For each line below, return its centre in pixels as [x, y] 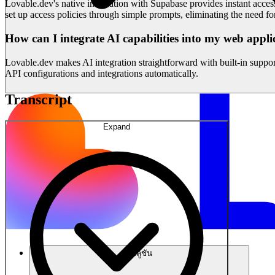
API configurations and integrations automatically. [102, 73]
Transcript [38, 99]
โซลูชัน [139, 253]
